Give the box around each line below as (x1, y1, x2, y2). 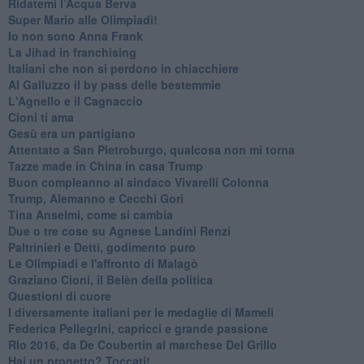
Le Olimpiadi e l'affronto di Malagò (7, 254, 198, 271)
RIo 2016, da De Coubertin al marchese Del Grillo (7, 336, 277, 353)
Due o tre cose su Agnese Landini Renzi (7, 222, 231, 239)
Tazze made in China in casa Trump (7, 157, 203, 174)
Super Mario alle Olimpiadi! (7, 11, 158, 28)
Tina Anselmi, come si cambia (7, 206, 173, 223)
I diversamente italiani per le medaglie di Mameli (7, 303, 274, 320)
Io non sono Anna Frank (7, 27, 143, 44)
